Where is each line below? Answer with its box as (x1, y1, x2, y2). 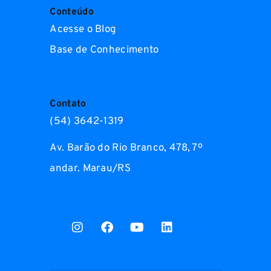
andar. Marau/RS (50, 162, 131, 175)
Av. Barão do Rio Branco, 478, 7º (50, 141, 203, 155)
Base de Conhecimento (50, 43, 159, 57)
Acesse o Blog (50, 22, 117, 36)
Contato (50, 97, 87, 110)
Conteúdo (50, 5, 94, 18)
